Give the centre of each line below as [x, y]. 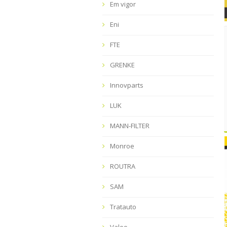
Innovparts [127, 85]
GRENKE [122, 65]
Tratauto [123, 207]
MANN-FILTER [130, 126]
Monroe [122, 146]
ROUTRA [123, 166]
